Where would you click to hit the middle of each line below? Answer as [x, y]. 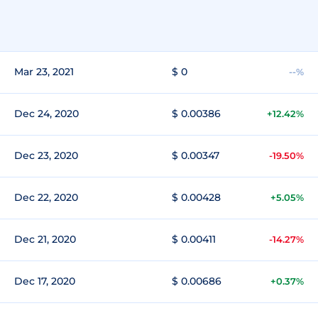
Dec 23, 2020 [46, 155]
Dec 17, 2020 [45, 281]
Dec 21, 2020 [45, 239]
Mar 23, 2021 [44, 72]
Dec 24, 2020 [46, 114]
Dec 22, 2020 [46, 197]
